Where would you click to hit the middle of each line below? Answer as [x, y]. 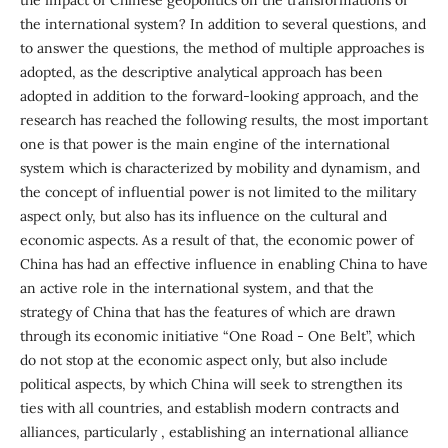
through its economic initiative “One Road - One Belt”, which [217, 336]
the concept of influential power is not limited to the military [217, 192]
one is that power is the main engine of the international [204, 144]
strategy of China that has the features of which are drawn [207, 312]
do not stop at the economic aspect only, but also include [203, 360]
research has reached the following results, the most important [223, 120]
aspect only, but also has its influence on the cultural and [203, 216]
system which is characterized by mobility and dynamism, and [219, 168]
